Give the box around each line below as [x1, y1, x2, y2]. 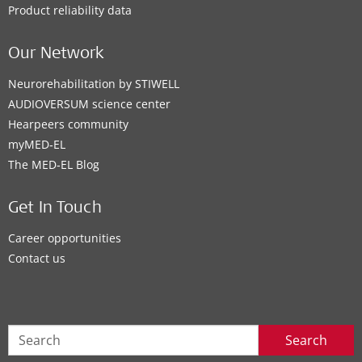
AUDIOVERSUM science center [8, 96, 170, 112]
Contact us [8, 250, 65, 267]
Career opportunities [8, 230, 121, 246]
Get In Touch [8, 201, 102, 218]
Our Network [8, 47, 104, 64]
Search [285, 331, 327, 350]
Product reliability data [8, 2, 132, 19]
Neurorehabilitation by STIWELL [8, 76, 179, 92]
